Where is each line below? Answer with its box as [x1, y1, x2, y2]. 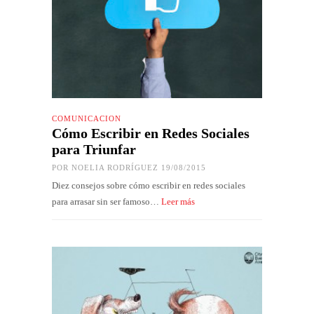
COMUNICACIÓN [52, 114, 121, 123]
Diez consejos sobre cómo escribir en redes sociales [52, 179, 245, 191]
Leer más [161, 196, 195, 207]
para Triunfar [52, 141, 136, 157]
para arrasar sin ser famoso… [52, 196, 161, 207]
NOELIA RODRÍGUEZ [71, 163, 158, 172]
